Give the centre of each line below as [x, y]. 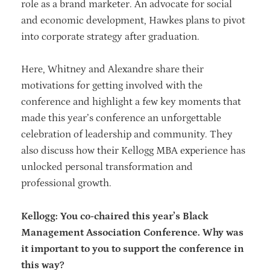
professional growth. [67, 183]
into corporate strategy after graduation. [111, 36]
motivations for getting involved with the [112, 85]
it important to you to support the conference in [133, 249]
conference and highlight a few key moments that [131, 102]
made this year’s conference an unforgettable [121, 118]
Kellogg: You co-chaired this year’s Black [115, 216]
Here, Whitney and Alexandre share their [112, 69]
